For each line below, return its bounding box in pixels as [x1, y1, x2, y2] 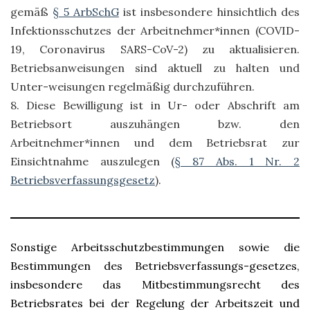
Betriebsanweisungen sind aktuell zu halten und [10, 61, 300, 75]
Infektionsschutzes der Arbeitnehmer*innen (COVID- [10, 24, 300, 37]
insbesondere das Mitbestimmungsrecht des [10, 277, 300, 291]
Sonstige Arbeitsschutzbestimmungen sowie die [10, 240, 300, 254]
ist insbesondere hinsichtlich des [118, 5, 300, 19]
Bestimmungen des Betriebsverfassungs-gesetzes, [10, 259, 300, 273]
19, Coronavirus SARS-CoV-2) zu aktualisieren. [10, 42, 300, 56]
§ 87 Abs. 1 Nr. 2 [174, 154, 300, 168]
